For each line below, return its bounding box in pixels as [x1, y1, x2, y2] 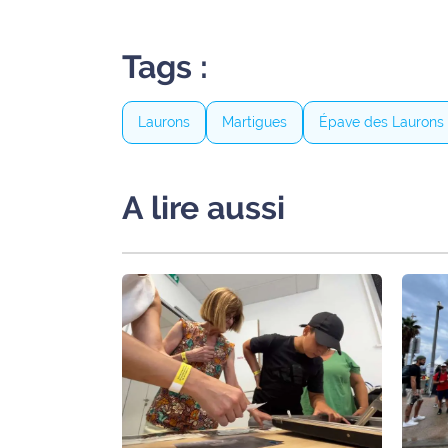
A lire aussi [122, 188, 285, 226]
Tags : [122, 47, 208, 85]
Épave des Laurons [319, 113, 444, 130]
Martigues [222, 113, 287, 130]
